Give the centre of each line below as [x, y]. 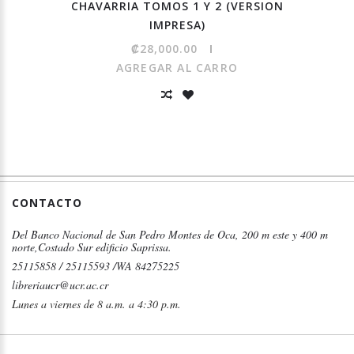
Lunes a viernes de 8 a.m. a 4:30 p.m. [96, 304]
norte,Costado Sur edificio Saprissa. [92, 247]
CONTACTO [47, 203]
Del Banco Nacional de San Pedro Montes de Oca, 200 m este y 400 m [170, 235]
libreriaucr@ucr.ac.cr [60, 285]
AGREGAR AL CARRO [177, 68]
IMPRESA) [177, 25]
